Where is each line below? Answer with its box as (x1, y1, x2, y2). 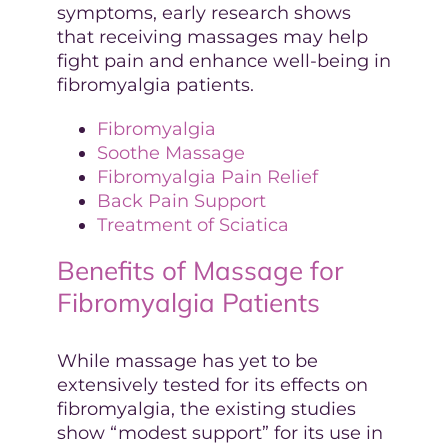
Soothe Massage (96, 141, 245, 164)
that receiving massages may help (56, 25, 368, 48)
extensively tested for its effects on (56, 373, 368, 396)
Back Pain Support (96, 189, 266, 212)
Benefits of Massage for (56, 253, 343, 287)
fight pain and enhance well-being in (56, 49, 391, 72)
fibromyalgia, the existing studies (56, 397, 356, 420)
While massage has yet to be (56, 349, 318, 372)
